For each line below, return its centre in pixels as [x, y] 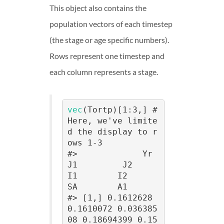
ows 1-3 [85, 143]
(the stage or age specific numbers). [109, 39]
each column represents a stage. [104, 71]
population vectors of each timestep [111, 23]
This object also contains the [98, 7]
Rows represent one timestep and [107, 55]
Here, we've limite [112, 121]
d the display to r [112, 132]
